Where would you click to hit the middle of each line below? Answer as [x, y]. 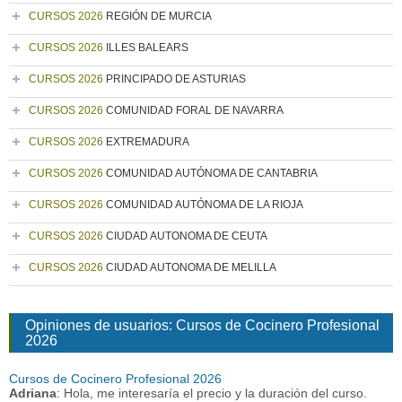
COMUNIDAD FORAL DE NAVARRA [193, 110]
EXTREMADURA [146, 142]
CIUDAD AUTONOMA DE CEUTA [185, 236]
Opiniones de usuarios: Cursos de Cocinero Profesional [202, 325]
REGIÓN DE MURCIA [157, 16]
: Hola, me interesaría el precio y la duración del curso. [212, 393]
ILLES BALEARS [146, 48]
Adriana [33, 393]
